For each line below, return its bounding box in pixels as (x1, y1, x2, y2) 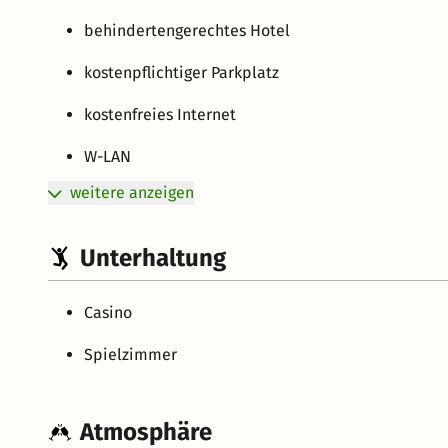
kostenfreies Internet (84, 104, 236, 124)
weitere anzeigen (70, 182, 194, 202)
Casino (84, 302, 132, 322)
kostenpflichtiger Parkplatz (84, 62, 279, 82)
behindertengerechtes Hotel (84, 20, 290, 40)
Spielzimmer (84, 344, 177, 364)
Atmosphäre (80, 417, 212, 446)
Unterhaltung (80, 243, 226, 272)
